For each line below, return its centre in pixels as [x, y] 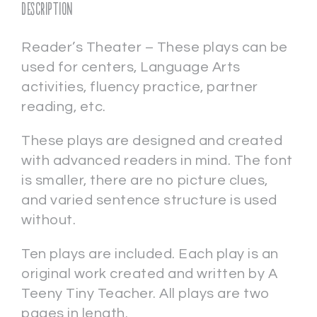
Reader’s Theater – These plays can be [155, 48]
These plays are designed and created [152, 141]
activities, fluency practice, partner [140, 87]
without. [48, 220]
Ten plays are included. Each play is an [150, 254]
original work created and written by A [149, 274]
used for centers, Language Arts [131, 68]
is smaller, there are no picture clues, [145, 181]
